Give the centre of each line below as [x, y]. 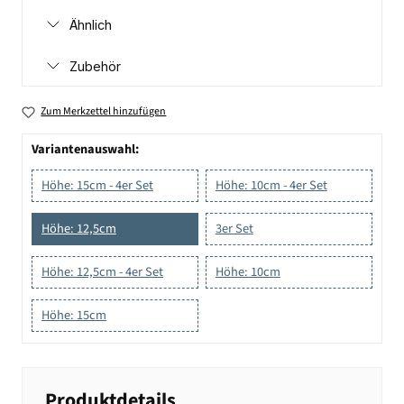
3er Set [234, 228]
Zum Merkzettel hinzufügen [104, 112]
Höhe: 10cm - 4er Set [271, 185]
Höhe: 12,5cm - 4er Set [102, 271]
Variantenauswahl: [85, 149]
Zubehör [95, 67]
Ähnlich [91, 24]
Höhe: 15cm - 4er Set [97, 185]
